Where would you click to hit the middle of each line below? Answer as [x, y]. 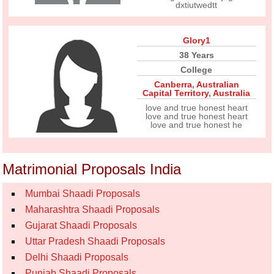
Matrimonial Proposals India [92, 169]
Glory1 [196, 40]
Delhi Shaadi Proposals [77, 257]
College [197, 70]
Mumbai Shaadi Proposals [83, 194]
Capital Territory [176, 93]
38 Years [196, 55]
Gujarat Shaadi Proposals [81, 225]
